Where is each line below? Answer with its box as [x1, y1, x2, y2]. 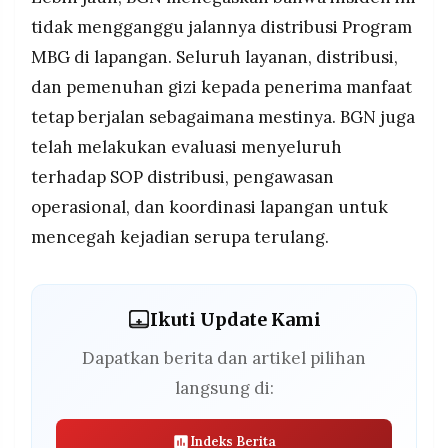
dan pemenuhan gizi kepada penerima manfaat [31, 75, 412, 98]
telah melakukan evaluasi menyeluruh [31, 135, 342, 158]
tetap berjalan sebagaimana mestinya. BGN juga [31, 105, 415, 128]
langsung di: [174, 376, 274, 399]
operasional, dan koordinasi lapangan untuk [31, 195, 388, 218]
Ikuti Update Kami [149, 308, 321, 332]
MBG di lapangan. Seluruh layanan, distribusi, [31, 45, 398, 68]
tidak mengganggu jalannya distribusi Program [31, 15, 412, 38]
